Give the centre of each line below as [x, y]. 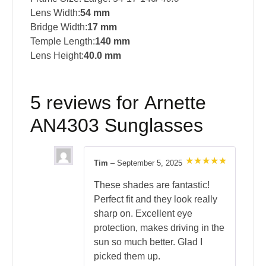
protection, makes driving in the [159, 227]
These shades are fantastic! [152, 185]
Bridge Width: [59, 27]
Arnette [175, 102]
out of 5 [201, 184]
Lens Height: [57, 55]
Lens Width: [55, 12]
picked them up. [127, 256]
